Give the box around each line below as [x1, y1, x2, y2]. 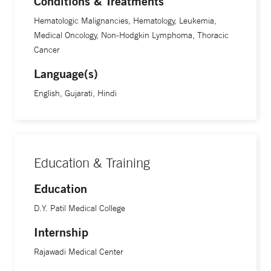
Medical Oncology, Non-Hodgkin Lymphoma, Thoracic [34, 30, 229, 41]
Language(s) [34, 66, 98, 82]
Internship [34, 224, 88, 240]
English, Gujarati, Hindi [34, 88, 117, 99]
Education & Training [34, 155, 150, 171]
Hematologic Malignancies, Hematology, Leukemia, [34, 15, 217, 27]
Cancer [34, 44, 60, 56]
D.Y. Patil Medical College [34, 203, 125, 214]
